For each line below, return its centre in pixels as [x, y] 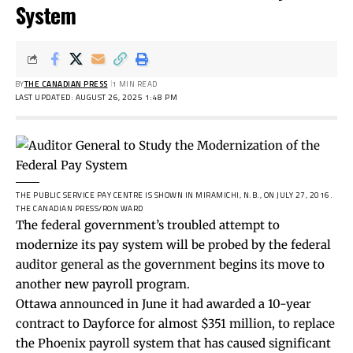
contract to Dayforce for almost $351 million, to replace [175, 323]
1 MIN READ [134, 84]
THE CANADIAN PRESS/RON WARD [80, 208]
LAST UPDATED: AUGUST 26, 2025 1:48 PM [96, 97]
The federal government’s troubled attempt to [148, 225]
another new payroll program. [103, 284]
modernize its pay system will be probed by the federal [173, 244]
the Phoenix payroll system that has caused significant [173, 343]
